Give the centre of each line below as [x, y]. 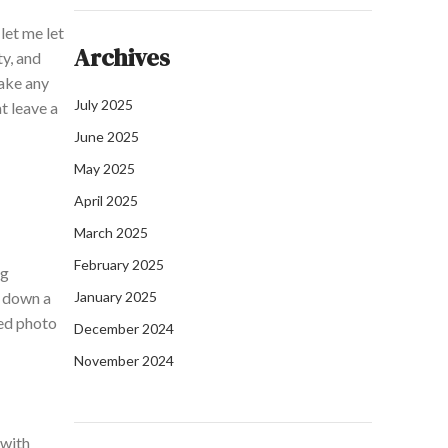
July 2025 [103, 105]
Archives [122, 58]
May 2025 [104, 169]
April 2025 [106, 201]
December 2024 [124, 329]
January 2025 [115, 297]
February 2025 [119, 265]
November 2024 [124, 361]
